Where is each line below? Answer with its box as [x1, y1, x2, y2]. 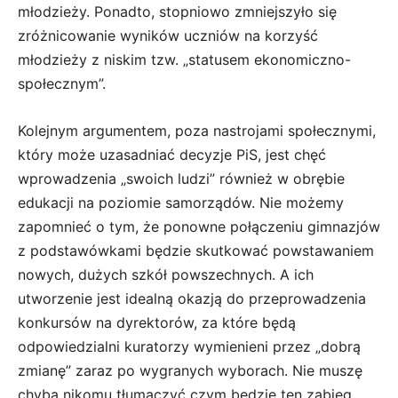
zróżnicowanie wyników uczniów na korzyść [18, 26, 318, 44]
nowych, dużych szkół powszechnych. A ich [18, 265, 314, 283]
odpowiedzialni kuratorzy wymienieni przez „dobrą [18, 337, 361, 355]
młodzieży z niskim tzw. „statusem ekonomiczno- [18, 50, 351, 68]
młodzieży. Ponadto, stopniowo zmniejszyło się [18, 2, 337, 20]
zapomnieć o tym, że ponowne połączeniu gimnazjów [18, 217, 380, 235]
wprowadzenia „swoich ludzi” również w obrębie [18, 169, 345, 187]
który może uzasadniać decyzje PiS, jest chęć [18, 145, 326, 163]
